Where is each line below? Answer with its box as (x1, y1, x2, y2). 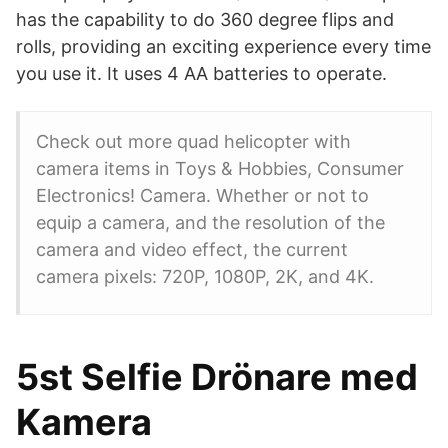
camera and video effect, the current (36, 239, 348, 260)
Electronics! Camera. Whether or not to (36, 185, 369, 206)
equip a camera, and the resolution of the (36, 212, 385, 233)
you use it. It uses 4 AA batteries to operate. (16, 63, 387, 84)
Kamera (16, 400, 152, 444)
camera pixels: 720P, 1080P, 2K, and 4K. (36, 266, 374, 287)
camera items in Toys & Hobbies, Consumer (36, 158, 404, 179)
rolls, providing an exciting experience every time (16, 36, 431, 57)
